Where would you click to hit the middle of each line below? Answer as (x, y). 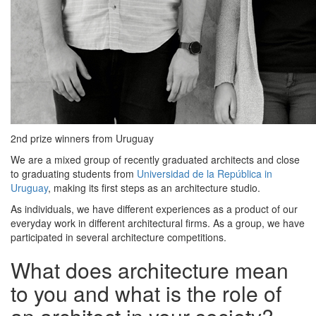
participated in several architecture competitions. (119, 237)
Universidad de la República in (205, 174)
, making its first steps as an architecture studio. (154, 188)
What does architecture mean (150, 270)
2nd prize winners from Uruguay (82, 139)
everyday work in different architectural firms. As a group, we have (158, 223)
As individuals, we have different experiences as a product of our (154, 209)
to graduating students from (74, 174)
